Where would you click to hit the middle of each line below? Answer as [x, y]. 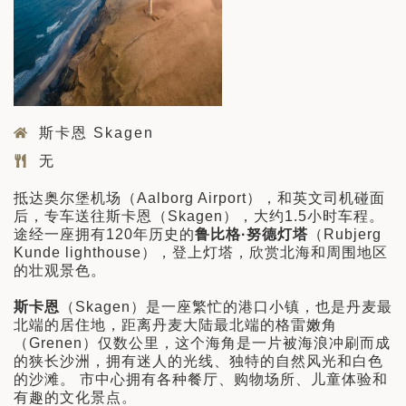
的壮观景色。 [60, 271]
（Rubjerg [345, 235]
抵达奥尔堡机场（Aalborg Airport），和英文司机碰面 [199, 198]
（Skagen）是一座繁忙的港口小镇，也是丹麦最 [226, 307]
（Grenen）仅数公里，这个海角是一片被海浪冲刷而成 [202, 343]
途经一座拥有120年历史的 [104, 235]
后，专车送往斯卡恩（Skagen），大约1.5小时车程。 [199, 217]
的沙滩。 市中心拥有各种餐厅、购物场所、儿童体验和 [201, 380]
